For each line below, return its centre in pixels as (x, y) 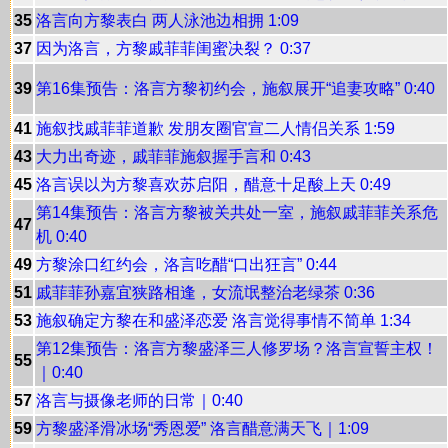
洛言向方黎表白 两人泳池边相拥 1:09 (167, 20)
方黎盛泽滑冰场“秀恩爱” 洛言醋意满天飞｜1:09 (202, 428)
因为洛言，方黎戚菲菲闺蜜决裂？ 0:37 (173, 48)
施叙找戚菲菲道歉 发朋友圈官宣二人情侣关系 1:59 (215, 128)
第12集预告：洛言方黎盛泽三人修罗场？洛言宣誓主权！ (237, 348)
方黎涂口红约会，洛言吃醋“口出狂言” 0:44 (186, 264)
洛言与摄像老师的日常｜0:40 (139, 400)
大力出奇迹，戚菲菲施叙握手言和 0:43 (173, 156)
